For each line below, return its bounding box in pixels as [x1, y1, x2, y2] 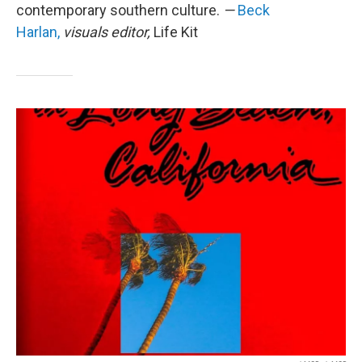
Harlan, [16, 23, 60, 40]
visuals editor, [60, 23, 154, 40]
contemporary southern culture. [16, 2, 223, 19]
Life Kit [154, 23, 198, 40]
